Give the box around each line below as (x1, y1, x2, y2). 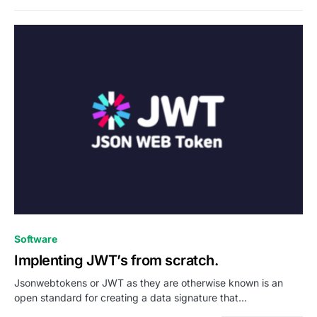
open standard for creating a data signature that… (14, 292, 247, 304)
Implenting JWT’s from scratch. (14, 252, 218, 270)
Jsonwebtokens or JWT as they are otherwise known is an (14, 277, 283, 289)
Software (14, 233, 57, 246)
